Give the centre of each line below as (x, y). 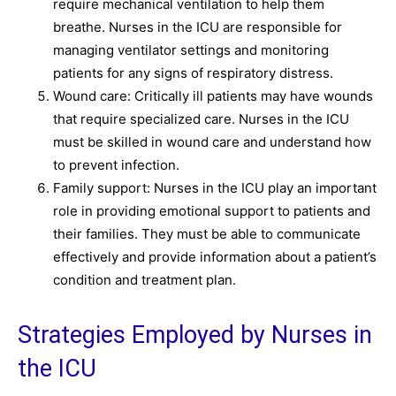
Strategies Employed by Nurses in (195, 335)
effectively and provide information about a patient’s (215, 257)
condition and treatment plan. (145, 280)
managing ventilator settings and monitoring (191, 50)
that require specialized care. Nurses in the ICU (201, 119)
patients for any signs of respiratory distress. (193, 73)
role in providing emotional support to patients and (212, 211)
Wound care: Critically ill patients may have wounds (213, 96)
